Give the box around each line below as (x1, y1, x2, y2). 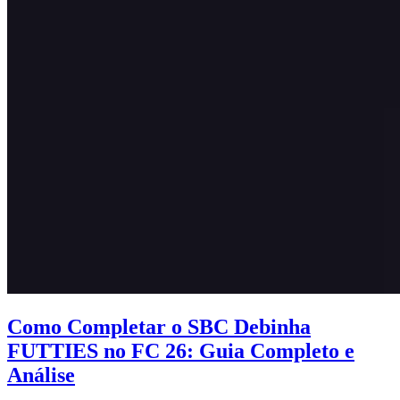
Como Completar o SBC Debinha (7, 314, 311, 338)
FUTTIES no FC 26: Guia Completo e (7, 338, 354, 362)
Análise (7, 362, 75, 387)
